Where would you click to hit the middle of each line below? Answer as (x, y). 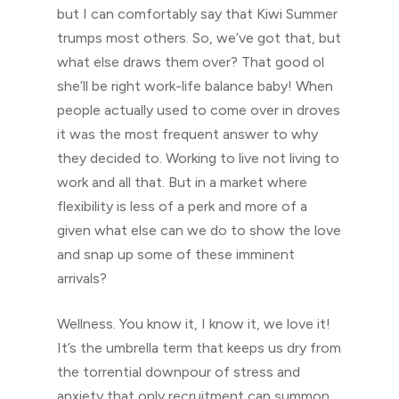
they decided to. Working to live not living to (198, 158)
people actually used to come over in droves (199, 110)
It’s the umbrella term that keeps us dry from (199, 348)
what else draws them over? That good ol (191, 62)
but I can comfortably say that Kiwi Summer (197, 14)
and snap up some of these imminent (176, 254)
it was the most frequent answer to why (187, 134)
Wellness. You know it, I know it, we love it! (194, 324)
